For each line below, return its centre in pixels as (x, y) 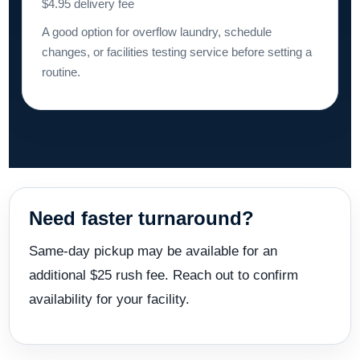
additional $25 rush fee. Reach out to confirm (164, 275)
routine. (61, 72)
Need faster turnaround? (141, 218)
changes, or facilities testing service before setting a (177, 51)
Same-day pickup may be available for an (153, 251)
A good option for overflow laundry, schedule (157, 31)
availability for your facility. (109, 299)
